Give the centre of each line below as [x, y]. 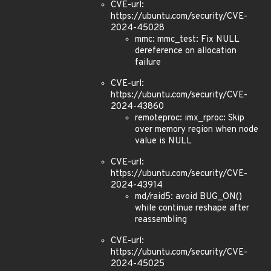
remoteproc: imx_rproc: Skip [190, 118]
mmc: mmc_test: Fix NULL [187, 40]
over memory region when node [197, 130]
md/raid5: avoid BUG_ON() [188, 197]
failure [148, 63]
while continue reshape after [192, 208]
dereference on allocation [186, 51]
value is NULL [163, 141]
